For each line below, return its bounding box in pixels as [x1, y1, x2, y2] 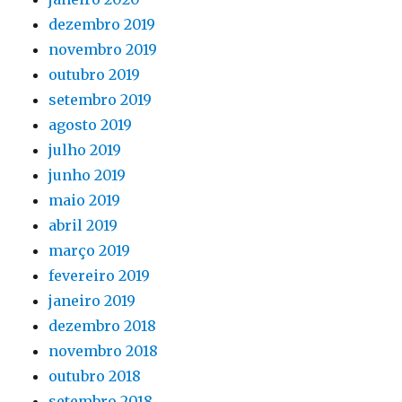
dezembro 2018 [48, 317, 157, 335]
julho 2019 [48, 141, 122, 159]
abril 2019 [48, 216, 118, 234]
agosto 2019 [48, 116, 133, 134]
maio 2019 [48, 191, 121, 209]
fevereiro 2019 [48, 267, 151, 284]
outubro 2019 [48, 66, 141, 83]
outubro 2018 [48, 367, 142, 385]
